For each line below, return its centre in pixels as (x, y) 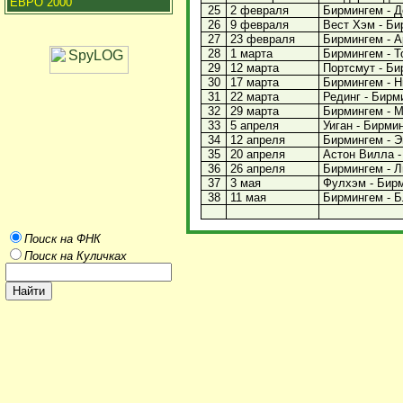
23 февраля (261, 39)
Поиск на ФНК (63, 239)
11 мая (246, 197)
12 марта (253, 68)
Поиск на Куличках (76, 256)
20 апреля (256, 154)
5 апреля (253, 125)
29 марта (253, 111)
